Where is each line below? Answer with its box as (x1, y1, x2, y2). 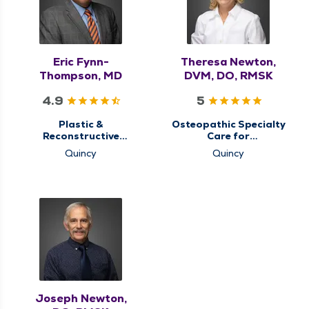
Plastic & (59, 117, 103, 130)
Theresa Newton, (181, 54, 276, 69)
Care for (207, 129, 250, 142)
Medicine (206, 152, 250, 166)
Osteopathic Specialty (171, 117, 286, 130)
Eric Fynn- (52, 54, 109, 69)
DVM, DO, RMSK (183, 68, 273, 83)
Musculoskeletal (188, 141, 269, 154)
